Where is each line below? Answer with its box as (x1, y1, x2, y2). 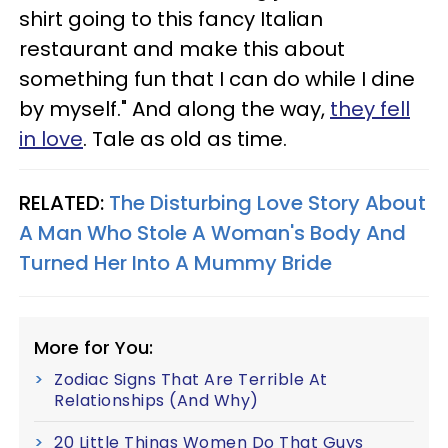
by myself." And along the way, (19, 94, 330, 123)
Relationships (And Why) (54, 388, 259, 412)
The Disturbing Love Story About (109, 188, 426, 217)
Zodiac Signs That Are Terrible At (54, 367, 328, 391)
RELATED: (19, 188, 109, 217)
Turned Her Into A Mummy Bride (19, 248, 332, 277)
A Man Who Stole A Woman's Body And (19, 218, 406, 247)
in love (19, 124, 83, 153)
